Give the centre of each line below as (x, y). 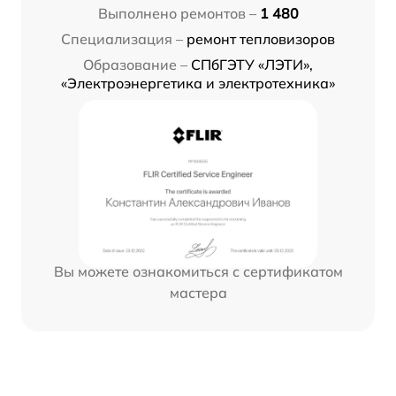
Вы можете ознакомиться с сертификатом (198, 272)
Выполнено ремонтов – (177, 14)
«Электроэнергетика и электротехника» (198, 84)
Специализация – (122, 39)
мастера (198, 293)
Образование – (135, 65)
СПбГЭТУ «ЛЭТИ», (252, 65)
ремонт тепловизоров (261, 39)
